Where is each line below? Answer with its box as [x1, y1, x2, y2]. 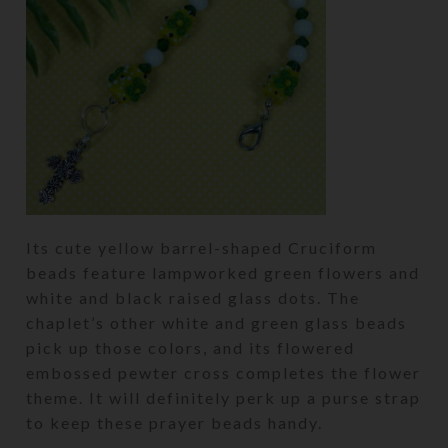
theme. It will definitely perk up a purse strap [26, 387, 422, 407]
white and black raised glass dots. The [26, 287, 361, 307]
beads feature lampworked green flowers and [26, 262, 421, 282]
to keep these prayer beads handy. [26, 412, 324, 432]
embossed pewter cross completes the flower [26, 362, 422, 382]
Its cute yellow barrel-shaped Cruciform [26, 237, 378, 257]
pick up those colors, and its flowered [26, 337, 356, 357]
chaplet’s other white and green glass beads [26, 312, 408, 332]
